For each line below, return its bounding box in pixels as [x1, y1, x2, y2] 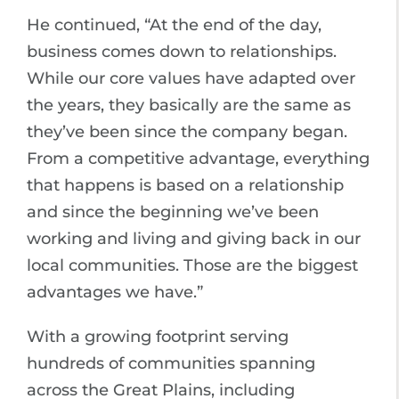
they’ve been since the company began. [27, 121, 347, 142]
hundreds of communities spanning [27, 353, 315, 373]
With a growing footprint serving [27, 326, 289, 346]
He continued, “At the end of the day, [27, 14, 322, 35]
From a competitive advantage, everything [27, 148, 370, 168]
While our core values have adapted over [27, 68, 355, 88]
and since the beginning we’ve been [27, 201, 319, 222]
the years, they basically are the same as [27, 94, 351, 115]
